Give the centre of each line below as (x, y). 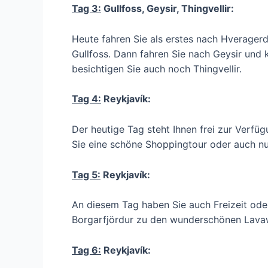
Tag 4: (86, 99)
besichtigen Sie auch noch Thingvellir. (157, 68)
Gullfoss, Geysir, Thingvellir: (167, 9)
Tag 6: (86, 250)
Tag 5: (86, 174)
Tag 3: (86, 9)
